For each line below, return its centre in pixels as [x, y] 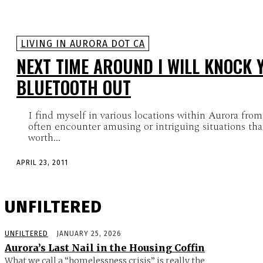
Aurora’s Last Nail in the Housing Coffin [105, 248]
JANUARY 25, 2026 [89, 234]
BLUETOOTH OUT [74, 87]
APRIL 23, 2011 [42, 162]
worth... [44, 137]
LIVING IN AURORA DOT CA [83, 43]
